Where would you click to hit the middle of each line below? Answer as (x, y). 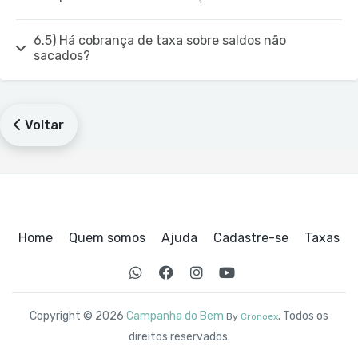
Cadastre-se (251, 237)
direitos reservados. (179, 336)
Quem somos (107, 237)
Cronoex (259, 316)
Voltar (43, 125)
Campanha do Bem (175, 316)
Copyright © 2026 (78, 316)
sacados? (62, 56)
